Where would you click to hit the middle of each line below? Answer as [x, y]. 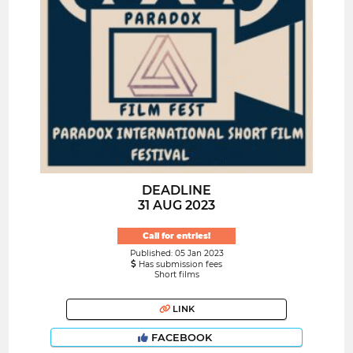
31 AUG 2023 [176, 206]
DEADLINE [176, 191]
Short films [176, 274]
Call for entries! [176, 236]
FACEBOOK [182, 337]
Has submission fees [179, 264]
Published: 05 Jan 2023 [176, 253]
